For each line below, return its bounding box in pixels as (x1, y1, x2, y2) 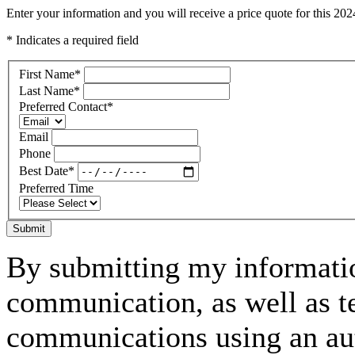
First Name (19, 67, 74, 81)
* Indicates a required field (6, 33, 139, 47)
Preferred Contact (19, 99, 107, 113)
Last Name (19, 83, 74, 97)
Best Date (19, 164, 68, 178)
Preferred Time (19, 181, 94, 195)
